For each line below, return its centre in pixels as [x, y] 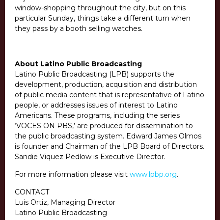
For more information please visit [72, 175]
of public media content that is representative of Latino [110, 95]
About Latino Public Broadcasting [78, 64]
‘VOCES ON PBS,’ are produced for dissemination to [104, 126]
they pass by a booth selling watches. [79, 29]
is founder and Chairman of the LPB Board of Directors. [110, 147]
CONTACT [32, 192]
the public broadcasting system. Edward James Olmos [108, 136]
